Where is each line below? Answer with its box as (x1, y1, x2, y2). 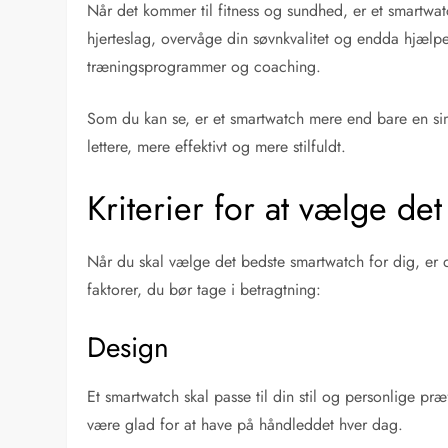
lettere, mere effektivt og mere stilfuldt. (87, 134, 347, 158)
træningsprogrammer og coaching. (87, 54, 322, 78)
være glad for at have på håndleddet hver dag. (87, 412, 404, 436)
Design (87, 326, 170, 368)
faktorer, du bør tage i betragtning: (87, 277, 322, 301)
